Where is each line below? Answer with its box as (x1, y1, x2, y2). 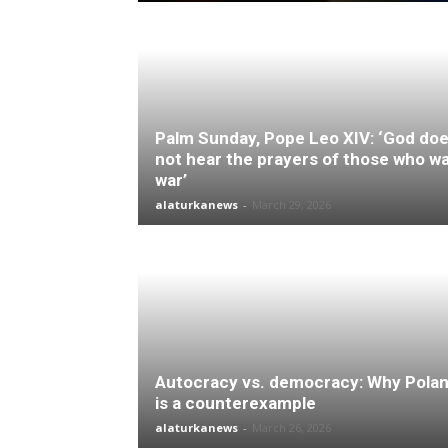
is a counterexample (155, 393, 316, 413)
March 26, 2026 (252, 420, 331, 435)
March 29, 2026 (252, 197, 331, 212)
